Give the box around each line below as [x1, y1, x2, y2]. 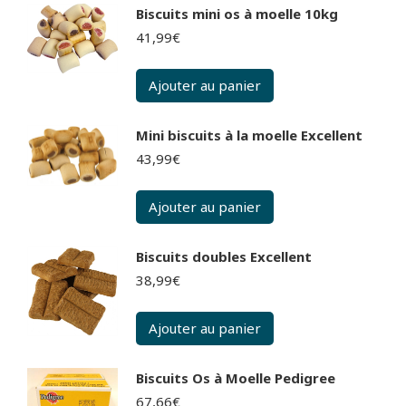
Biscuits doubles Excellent [136, 247, 312, 266]
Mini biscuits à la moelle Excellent [136, 126, 362, 145]
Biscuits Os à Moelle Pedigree [136, 369, 335, 388]
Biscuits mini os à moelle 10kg [136, 5, 338, 24]
